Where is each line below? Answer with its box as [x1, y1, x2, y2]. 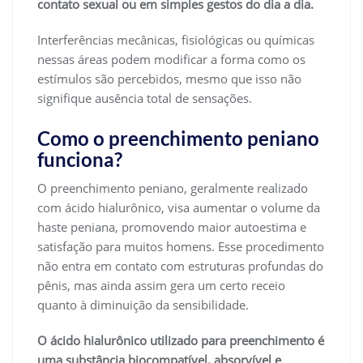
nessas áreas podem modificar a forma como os [37, 50, 305, 67]
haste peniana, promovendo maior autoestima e [37, 218, 306, 235]
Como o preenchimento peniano [37, 126, 319, 150]
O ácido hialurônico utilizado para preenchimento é [37, 331, 324, 348]
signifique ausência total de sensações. [37, 89, 252, 106]
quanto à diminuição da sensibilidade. [37, 296, 249, 313]
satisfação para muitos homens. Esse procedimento [37, 237, 324, 254]
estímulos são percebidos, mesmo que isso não [37, 70, 301, 87]
